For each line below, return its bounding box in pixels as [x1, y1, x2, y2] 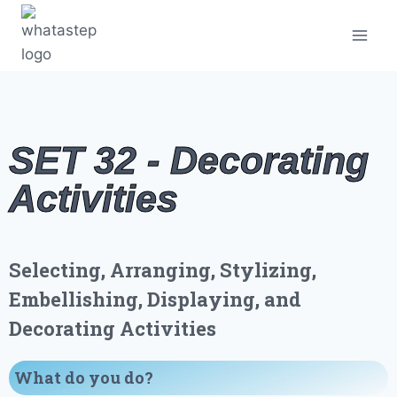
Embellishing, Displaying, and [9, 285, 301, 312]
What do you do [14, 366, 144, 388]
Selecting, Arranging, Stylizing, [9, 256, 316, 283]
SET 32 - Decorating [9, 139, 369, 182]
